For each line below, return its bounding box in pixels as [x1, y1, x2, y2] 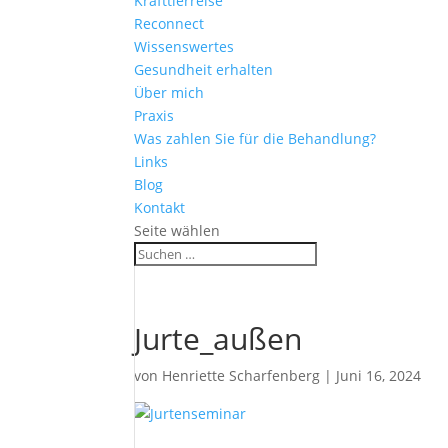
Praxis [134, 106, 175, 125]
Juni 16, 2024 [336, 366, 422, 385]
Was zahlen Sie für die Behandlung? [134, 129, 377, 148]
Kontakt [134, 198, 186, 217]
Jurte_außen [134, 318, 303, 359]
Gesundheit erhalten [134, 60, 274, 79]
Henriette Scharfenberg [162, 366, 321, 385]
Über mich [134, 83, 205, 102]
